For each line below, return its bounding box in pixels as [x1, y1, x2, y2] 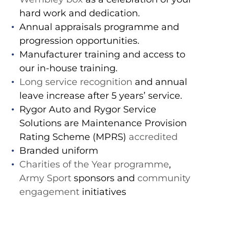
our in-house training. [19, 63, 118, 74]
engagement [19, 186, 79, 198]
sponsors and [71, 173, 137, 184]
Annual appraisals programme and [19, 21, 179, 33]
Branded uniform [19, 145, 98, 157]
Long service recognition [19, 76, 132, 88]
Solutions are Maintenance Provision [19, 118, 187, 129]
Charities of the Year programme [19, 159, 169, 170]
